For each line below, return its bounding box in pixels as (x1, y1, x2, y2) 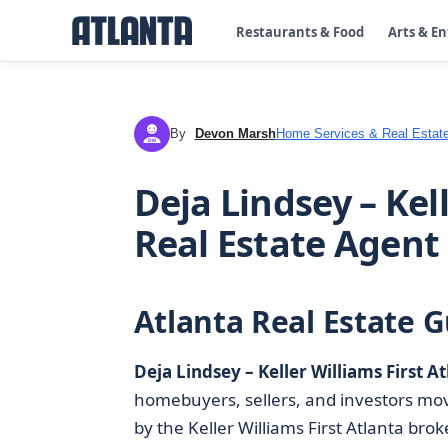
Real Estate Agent (133, 219, 440, 268)
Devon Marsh (194, 126, 276, 141)
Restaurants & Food (236, 22, 364, 41)
